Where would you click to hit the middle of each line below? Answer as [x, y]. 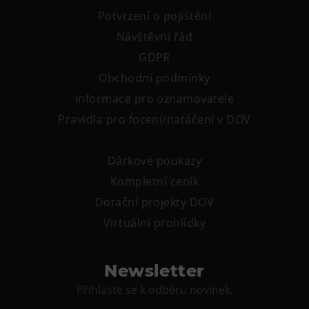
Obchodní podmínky [154, 78]
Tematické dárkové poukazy [102, 13]
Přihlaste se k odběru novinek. [154, 290]
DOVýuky [56, 56]
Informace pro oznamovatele [154, 99]
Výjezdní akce [66, 99]
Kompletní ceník [154, 181]
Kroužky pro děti [74, 77]
